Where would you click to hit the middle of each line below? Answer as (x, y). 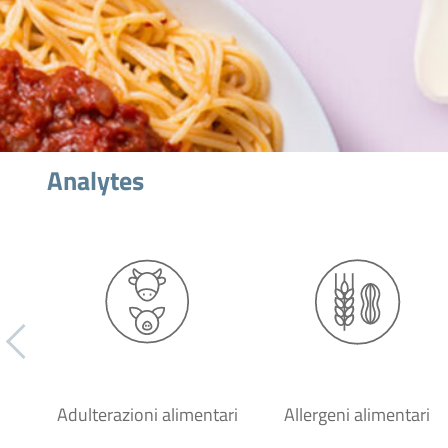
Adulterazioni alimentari (147, 414)
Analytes (95, 180)
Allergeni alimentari (357, 414)
